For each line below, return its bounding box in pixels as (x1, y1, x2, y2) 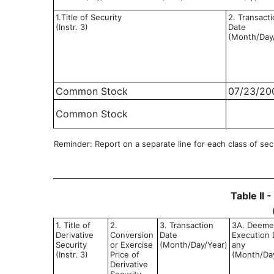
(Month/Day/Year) (160, 240, 228, 250)
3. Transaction (160, 220, 213, 230)
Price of (110, 250, 139, 259)
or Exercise (110, 240, 153, 250)
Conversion (110, 230, 154, 240)
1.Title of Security (56, 12, 122, 22)
